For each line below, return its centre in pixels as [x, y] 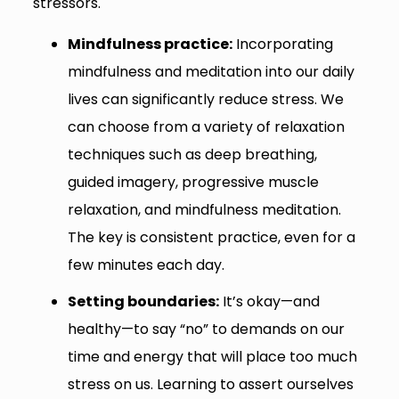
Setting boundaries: [143, 301]
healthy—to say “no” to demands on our [206, 329]
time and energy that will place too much [212, 356]
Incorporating [282, 44]
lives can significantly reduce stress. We [205, 99]
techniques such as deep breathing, [192, 154]
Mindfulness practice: [150, 44]
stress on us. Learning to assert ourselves [210, 384]
